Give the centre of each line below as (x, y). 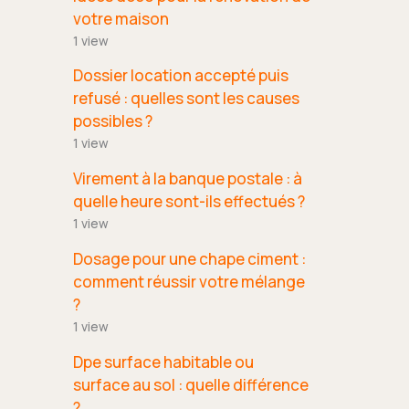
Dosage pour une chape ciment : (189, 258)
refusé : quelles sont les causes (186, 99)
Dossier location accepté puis (181, 76)
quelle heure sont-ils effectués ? (189, 202)
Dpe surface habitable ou (163, 362)
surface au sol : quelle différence (191, 384)
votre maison (121, 18)
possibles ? (113, 121)
